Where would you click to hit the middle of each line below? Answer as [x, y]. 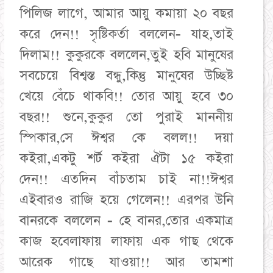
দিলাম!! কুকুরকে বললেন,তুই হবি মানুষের [126, 55]
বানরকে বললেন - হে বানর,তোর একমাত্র [126, 221]
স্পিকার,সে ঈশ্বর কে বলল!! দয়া [126, 138]
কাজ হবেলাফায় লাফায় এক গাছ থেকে [126, 241]
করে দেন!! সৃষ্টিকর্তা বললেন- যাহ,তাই [126, 34]
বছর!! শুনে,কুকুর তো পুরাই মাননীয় [126, 117]
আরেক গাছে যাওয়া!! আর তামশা [126, 262]
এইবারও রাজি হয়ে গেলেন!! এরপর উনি [126, 200]
